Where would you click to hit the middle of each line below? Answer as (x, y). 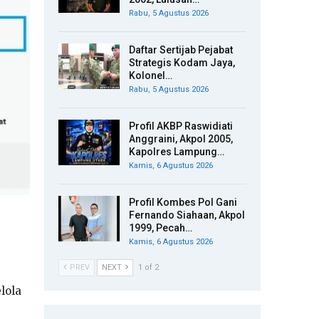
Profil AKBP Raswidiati (181, 126)
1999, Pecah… (161, 228)
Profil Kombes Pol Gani (183, 202)
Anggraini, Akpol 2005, (181, 139)
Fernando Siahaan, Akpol (187, 215)
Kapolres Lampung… (177, 152)
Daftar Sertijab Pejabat (181, 50)
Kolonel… (151, 75)
